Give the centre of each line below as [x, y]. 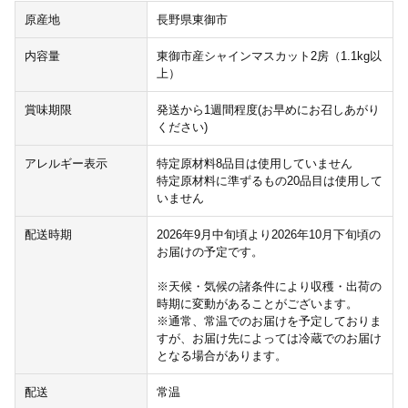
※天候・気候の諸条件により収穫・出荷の [269, 287]
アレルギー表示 [66, 164]
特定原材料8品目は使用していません [254, 164]
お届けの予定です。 [209, 252]
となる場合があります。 [221, 356]
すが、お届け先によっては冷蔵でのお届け [269, 339]
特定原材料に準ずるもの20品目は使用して [269, 181]
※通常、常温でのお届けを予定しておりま [269, 321]
